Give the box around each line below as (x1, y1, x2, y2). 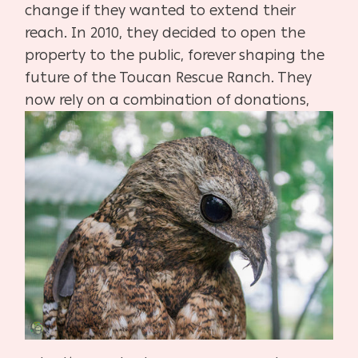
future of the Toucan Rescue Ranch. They (25, 68, 312, 86)
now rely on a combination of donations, (25, 90, 310, 109)
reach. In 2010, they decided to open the (25, 23, 306, 42)
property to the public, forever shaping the (25, 46, 325, 64)
